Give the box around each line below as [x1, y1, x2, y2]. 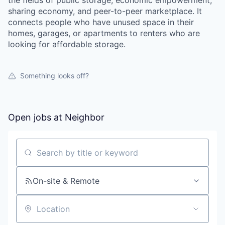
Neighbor [65, 112, 104, 123]
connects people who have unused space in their [8, 17, 194, 27]
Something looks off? [20, 71, 89, 80]
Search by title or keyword [16, 152, 117, 162]
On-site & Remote [33, 176, 99, 186]
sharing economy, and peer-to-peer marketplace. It [8, 6, 202, 16]
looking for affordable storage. [8, 39, 126, 49]
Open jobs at [8, 112, 65, 123]
